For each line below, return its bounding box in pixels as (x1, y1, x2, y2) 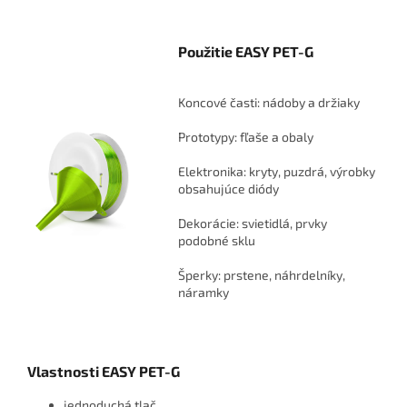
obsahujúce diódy (177, 181, 279, 197)
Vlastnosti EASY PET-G (27, 362, 180, 381)
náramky (177, 284, 229, 301)
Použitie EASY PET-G (177, 43, 313, 61)
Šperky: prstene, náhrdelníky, (177, 267, 345, 283)
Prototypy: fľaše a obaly (177, 129, 313, 145)
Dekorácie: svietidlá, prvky (177, 215, 327, 232)
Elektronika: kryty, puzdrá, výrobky (177, 164, 375, 180)
